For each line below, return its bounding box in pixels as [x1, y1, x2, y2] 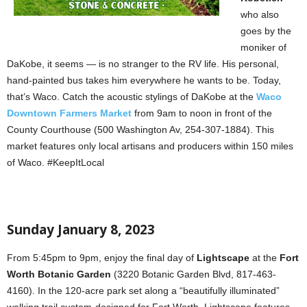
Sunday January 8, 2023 [7, 221, 155, 239]
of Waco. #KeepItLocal [7, 157, 104, 169]
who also [241, 9, 279, 21]
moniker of [241, 42, 286, 53]
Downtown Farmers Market [7, 108, 132, 119]
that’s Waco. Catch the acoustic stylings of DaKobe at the [7, 91, 256, 103]
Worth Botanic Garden [7, 269, 111, 280]
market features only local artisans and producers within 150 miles [7, 140, 293, 152]
